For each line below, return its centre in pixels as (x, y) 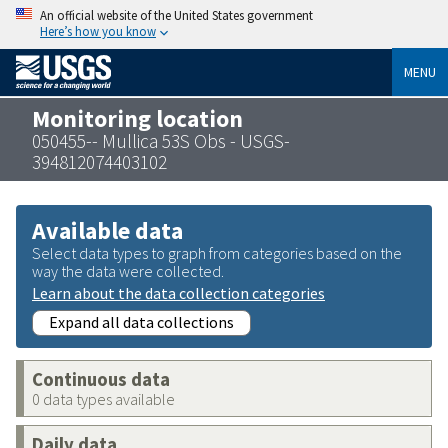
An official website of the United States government (176, 15)
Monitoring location (137, 118)
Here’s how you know (98, 31)
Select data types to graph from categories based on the (217, 252)
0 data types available (103, 398)
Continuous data (101, 379)
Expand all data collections (141, 321)
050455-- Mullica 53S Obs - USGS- (161, 140)
